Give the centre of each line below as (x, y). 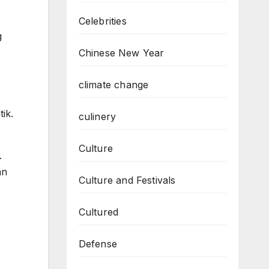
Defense (98, 243)
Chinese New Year (121, 53)
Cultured (98, 212)
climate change (113, 84)
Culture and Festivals (127, 180)
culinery (97, 116)
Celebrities (102, 21)
